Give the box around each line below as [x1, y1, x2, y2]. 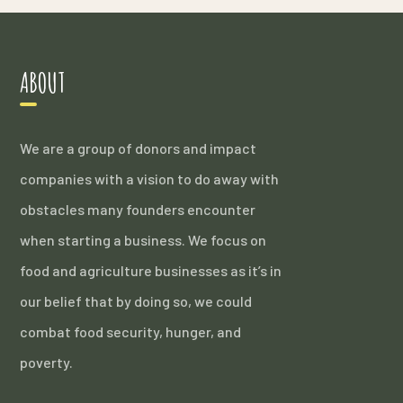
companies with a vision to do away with [20, 169, 280, 187]
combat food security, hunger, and [20, 322, 242, 340]
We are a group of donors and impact [20, 139, 257, 157]
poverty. [20, 353, 74, 371]
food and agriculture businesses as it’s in [20, 261, 282, 279]
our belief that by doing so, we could [20, 291, 253, 309]
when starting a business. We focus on [20, 230, 267, 248]
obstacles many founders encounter [20, 200, 256, 218]
